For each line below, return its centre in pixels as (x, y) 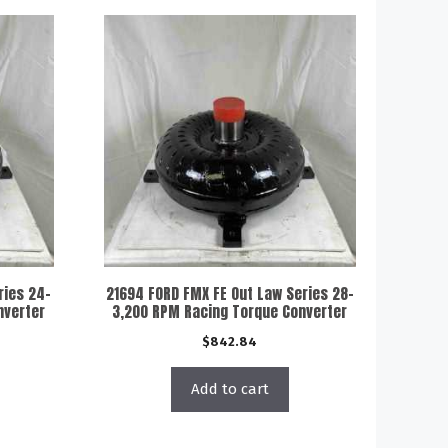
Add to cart (229, 389)
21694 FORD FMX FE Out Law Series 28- (229, 293)
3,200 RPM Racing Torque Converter (230, 311)
